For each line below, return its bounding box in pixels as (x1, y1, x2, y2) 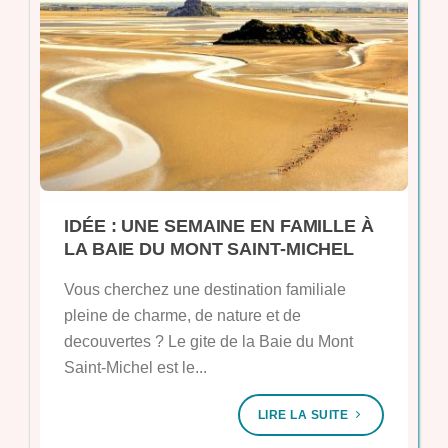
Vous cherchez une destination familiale (64, 281, 346, 298)
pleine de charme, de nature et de (64, 307, 301, 324)
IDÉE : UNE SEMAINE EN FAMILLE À (64, 216, 374, 236)
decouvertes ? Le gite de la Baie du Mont (64, 333, 353, 350)
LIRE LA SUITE (257, 408, 352, 422)
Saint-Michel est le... (64, 359, 207, 376)
